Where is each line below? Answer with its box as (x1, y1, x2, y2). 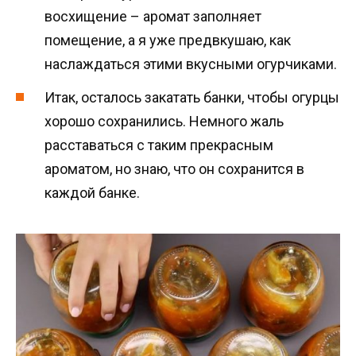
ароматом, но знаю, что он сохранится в (44, 161, 304, 178)
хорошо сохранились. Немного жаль (44, 113, 284, 130)
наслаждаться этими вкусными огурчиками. (44, 55, 337, 72)
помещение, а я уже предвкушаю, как (44, 31, 291, 48)
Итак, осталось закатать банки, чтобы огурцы (44, 89, 339, 106)
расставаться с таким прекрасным (44, 137, 273, 154)
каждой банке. (44, 184, 140, 202)
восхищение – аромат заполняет (44, 7, 261, 25)
